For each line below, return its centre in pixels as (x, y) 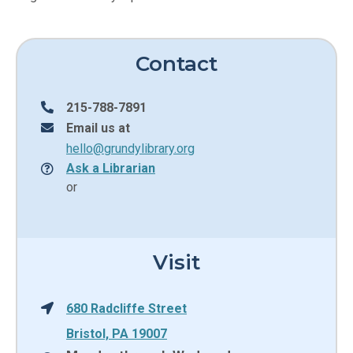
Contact (176, 64)
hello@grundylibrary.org (130, 149)
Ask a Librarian (111, 168)
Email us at (98, 128)
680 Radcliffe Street (126, 308)
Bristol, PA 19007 (117, 334)
